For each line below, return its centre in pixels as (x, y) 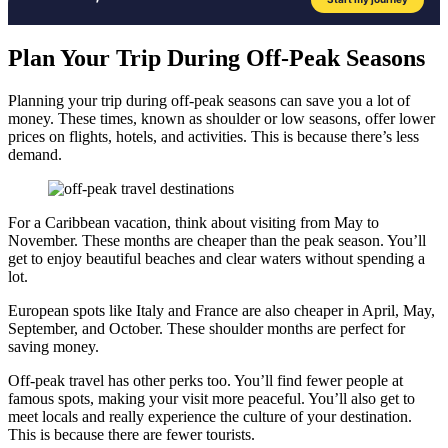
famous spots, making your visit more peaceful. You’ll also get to (211, 398)
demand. (35, 154)
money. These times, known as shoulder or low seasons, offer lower (221, 118)
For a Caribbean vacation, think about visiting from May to (193, 222)
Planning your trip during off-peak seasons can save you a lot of (209, 100)
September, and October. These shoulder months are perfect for (206, 328)
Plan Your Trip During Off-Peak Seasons (216, 57)
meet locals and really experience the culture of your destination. (210, 416)
